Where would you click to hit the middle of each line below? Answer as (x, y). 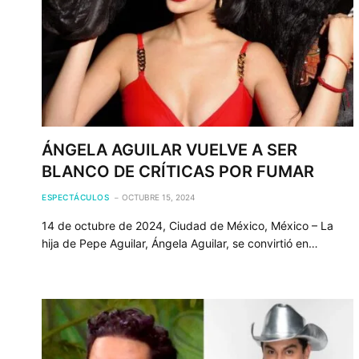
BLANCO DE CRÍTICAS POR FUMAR (178, 171)
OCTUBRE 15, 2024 (158, 197)
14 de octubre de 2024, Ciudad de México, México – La (188, 225)
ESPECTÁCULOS (75, 197)
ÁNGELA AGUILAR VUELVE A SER (169, 149)
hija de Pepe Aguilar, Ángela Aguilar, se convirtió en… (180, 243)
